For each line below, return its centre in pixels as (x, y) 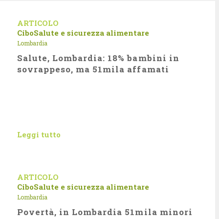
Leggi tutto (39, 134)
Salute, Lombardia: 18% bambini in (98, 58)
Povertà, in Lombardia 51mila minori (105, 212)
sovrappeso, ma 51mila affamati (93, 69)
